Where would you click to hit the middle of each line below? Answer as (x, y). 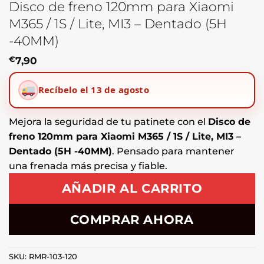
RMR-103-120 (53, 256)
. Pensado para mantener (173, 151)
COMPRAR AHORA (132, 219)
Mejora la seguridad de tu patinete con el (108, 121)
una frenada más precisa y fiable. (88, 166)
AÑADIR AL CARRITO (132, 189)
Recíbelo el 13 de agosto (94, 90)
